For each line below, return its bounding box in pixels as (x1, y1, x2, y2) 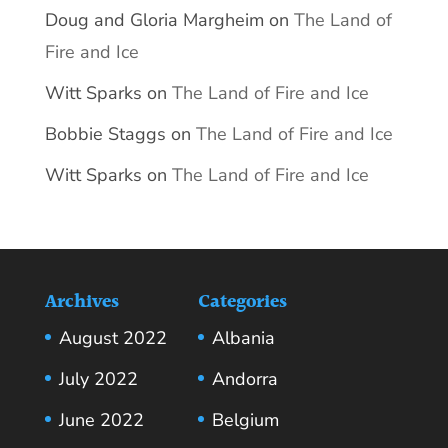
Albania (211, 326, 275, 351)
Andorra (211, 367, 278, 392)
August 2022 (58, 326, 167, 351)
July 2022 (58, 367, 138, 392)
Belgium (211, 408, 279, 433)
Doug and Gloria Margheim (44, 8, 264, 33)
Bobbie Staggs (44, 122, 166, 147)
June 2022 (58, 408, 144, 433)
